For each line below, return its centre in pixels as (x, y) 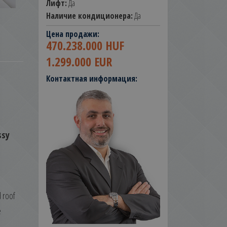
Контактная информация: (92, 79)
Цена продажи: (73, 34)
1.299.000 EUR (79, 62)
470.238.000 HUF (85, 45)
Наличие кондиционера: (89, 16)
